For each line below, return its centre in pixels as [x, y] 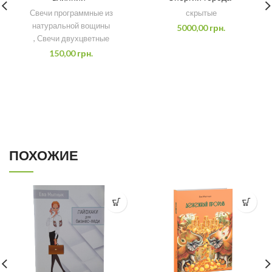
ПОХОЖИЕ [44, 156]
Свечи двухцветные [73, 39]
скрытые [201, 13]
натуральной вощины [71, 26]
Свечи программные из [71, 13]
